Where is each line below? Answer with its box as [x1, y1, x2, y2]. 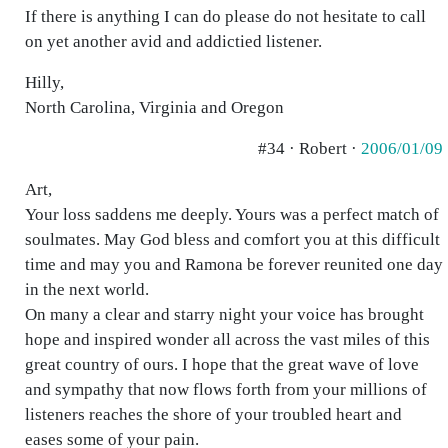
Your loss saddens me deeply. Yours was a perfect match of [25, 205, 439, 224]
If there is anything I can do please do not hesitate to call [25, 7, 426, 26]
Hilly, [25, 73, 64, 92]
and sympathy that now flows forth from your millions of [25, 380, 427, 399]
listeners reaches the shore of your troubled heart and [25, 405, 402, 424]
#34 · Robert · [258, 139, 361, 158]
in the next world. [25, 280, 149, 299]
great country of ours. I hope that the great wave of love [25, 355, 419, 374]
